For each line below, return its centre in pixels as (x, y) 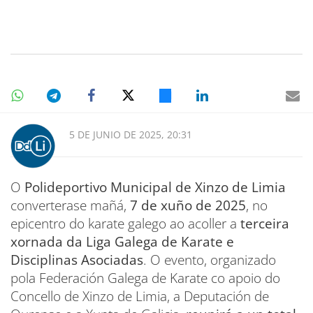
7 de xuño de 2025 (188, 205)
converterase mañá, (70, 205)
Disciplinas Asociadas (77, 260)
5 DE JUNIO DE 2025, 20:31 (131, 134)
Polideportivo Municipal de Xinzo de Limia (155, 187)
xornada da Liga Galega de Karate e (122, 241)
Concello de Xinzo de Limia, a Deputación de (140, 296)
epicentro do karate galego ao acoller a (125, 223)
